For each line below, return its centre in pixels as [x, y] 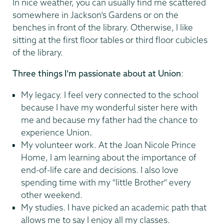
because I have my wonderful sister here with [109, 107]
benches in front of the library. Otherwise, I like [103, 27]
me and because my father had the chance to [109, 119]
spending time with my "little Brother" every [106, 182]
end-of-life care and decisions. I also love [100, 169]
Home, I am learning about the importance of [109, 157]
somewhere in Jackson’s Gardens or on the [95, 14]
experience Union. [56, 132]
